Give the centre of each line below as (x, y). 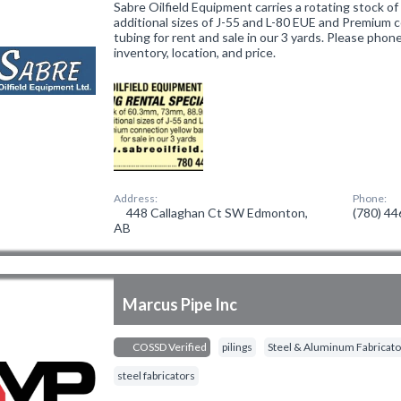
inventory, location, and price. (195, 52)
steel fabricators (157, 375)
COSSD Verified (169, 347)
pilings (238, 347)
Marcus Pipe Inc (180, 304)
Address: (136, 198)
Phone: (370, 198)
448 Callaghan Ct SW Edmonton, (216, 213)
